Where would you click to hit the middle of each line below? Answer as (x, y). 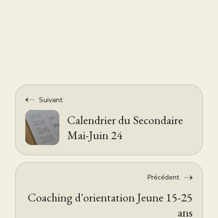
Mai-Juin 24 (95, 135)
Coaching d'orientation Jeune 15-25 (110, 198)
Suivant (51, 100)
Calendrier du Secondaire (125, 120)
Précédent (163, 178)
